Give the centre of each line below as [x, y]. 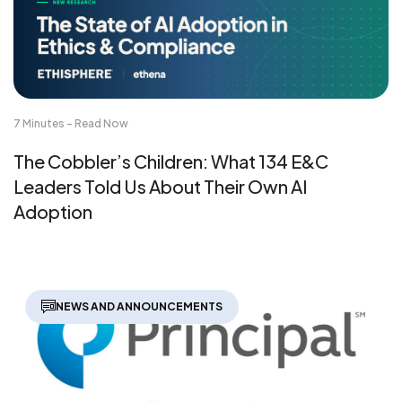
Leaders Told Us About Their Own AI [161, 186]
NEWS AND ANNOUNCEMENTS [139, 306]
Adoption [53, 211]
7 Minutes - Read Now [71, 123]
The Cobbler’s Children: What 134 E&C [171, 161]
